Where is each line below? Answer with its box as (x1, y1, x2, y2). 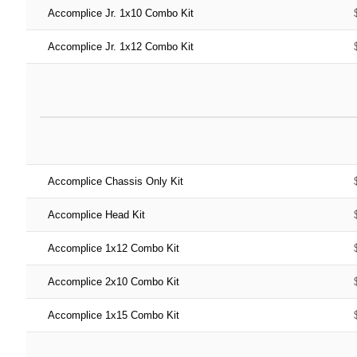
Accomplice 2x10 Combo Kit (47, 275, 179, 288)
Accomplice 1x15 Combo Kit (47, 308, 179, 321)
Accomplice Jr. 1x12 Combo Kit (47, 40, 194, 53)
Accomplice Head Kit (47, 208, 145, 221)
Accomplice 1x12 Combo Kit (47, 241, 179, 254)
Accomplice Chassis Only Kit (47, 175, 183, 187)
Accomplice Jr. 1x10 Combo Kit (47, 6, 194, 19)
